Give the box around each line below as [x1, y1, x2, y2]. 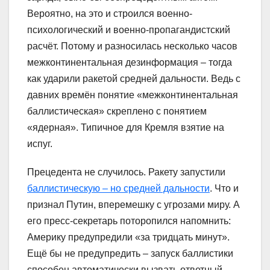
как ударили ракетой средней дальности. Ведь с [27, 73, 240, 84]
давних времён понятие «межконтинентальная [27, 89, 238, 100]
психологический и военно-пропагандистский [27, 24, 230, 35]
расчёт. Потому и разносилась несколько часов [27, 40, 237, 51]
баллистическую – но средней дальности [27, 183, 210, 193]
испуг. [27, 138, 52, 149]
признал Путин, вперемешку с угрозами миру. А [27, 199, 240, 210]
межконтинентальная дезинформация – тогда [27, 57, 232, 67]
